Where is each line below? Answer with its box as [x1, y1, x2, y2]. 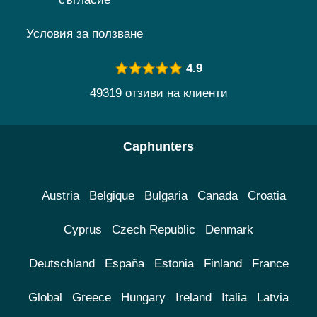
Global [28, 291, 62, 305]
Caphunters [123, 139, 194, 154]
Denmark [205, 223, 253, 237]
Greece [72, 291, 111, 305]
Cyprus [64, 223, 102, 237]
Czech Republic [112, 223, 195, 237]
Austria [41, 189, 79, 203]
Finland [203, 257, 242, 271]
